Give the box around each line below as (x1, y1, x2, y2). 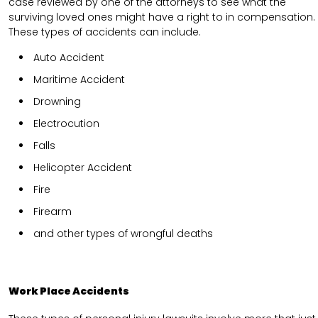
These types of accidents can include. (9, 25, 201, 40)
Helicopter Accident (33, 160, 132, 175)
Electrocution (33, 116, 99, 131)
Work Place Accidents (9, 283, 129, 298)
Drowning (33, 94, 81, 109)
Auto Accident (33, 50, 104, 65)
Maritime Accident (33, 72, 125, 87)
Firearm (33, 204, 72, 219)
